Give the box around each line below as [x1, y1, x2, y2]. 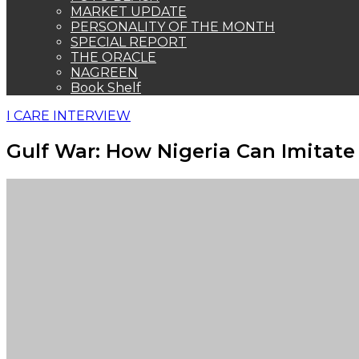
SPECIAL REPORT [71, 34, 187, 50]
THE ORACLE [71, 50, 156, 65]
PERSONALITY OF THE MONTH [71, 19, 275, 34]
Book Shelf [71, 80, 141, 95]
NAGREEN [71, 65, 138, 80]
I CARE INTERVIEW [6, 108, 131, 123]
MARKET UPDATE [71, 4, 187, 19]
